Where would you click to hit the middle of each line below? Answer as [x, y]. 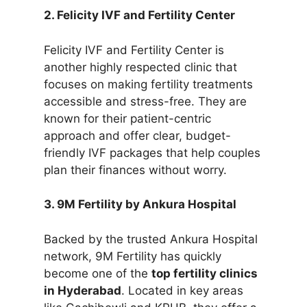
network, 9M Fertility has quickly [132, 256]
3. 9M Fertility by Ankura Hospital [140, 205]
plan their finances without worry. [135, 170]
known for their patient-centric [127, 118]
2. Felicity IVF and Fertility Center [139, 15]
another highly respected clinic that [140, 67]
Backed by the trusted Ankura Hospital [150, 239]
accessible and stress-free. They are [145, 101]
